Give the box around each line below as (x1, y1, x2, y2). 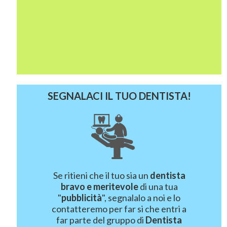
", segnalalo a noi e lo (102, 192, 181, 203)
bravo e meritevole (60, 181, 138, 192)
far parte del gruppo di (56, 214, 146, 225)
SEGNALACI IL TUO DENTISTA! (47, 90, 191, 102)
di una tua (138, 181, 178, 192)
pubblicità (61, 192, 102, 203)
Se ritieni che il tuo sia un (53, 170, 150, 181)
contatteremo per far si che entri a (52, 203, 187, 214)
